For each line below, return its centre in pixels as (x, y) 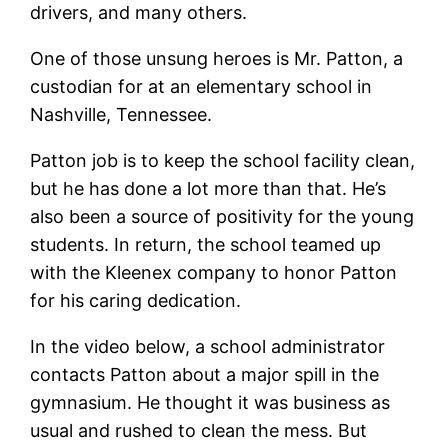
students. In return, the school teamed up (206, 244)
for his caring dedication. (136, 300)
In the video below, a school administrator (208, 346)
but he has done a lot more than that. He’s (208, 188)
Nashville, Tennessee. (121, 114)
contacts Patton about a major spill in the (205, 374)
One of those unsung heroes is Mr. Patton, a (217, 58)
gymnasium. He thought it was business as (210, 402)
